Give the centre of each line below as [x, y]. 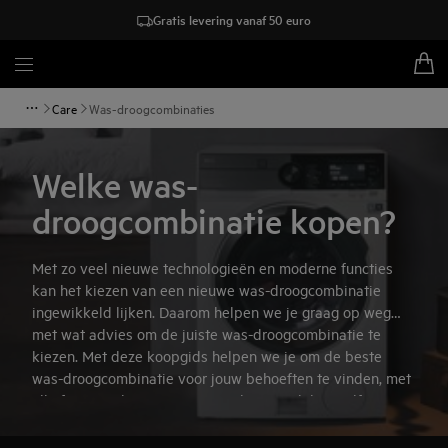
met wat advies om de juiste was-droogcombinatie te [206, 333]
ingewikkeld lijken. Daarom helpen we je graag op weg [211, 311]
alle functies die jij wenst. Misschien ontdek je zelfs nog [214, 399]
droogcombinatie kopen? [214, 221]
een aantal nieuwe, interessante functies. [165, 421]
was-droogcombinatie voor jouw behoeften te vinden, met [221, 377]
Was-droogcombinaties [152, 108]
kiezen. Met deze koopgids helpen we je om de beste [207, 355]
